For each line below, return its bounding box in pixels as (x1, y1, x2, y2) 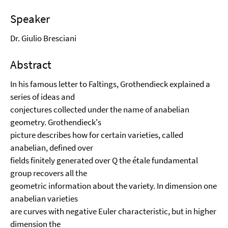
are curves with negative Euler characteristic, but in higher (10, 206, 216, 217)
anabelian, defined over (10, 142, 93, 153)
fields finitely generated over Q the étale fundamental (10, 155, 198, 166)
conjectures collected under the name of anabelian (10, 104, 189, 115)
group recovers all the (10, 167, 87, 179)
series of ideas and (10, 91, 75, 102)
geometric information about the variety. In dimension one (10, 180, 217, 191)
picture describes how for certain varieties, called (10, 129, 183, 140)
